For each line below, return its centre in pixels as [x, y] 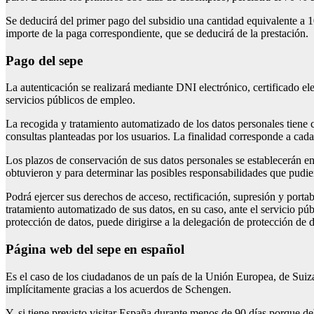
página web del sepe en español [99, 250]
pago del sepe [48, 60]
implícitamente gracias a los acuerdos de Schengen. [118, 289]
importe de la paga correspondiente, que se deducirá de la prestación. [157, 33]
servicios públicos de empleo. [70, 100]
